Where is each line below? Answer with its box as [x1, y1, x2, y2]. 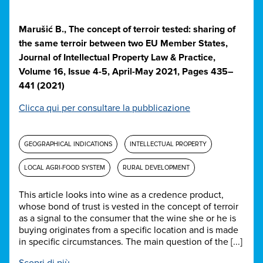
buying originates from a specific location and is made [19, 224, 238, 237]
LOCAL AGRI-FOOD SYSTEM [24, 164, 105, 172]
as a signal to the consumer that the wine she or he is [19, 213, 236, 225]
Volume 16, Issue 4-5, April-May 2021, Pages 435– [19, 66, 233, 78]
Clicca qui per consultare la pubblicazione [19, 102, 190, 114]
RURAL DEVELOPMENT [123, 164, 190, 172]
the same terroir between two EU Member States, [19, 38, 228, 50]
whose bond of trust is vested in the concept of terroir [19, 201, 238, 213]
